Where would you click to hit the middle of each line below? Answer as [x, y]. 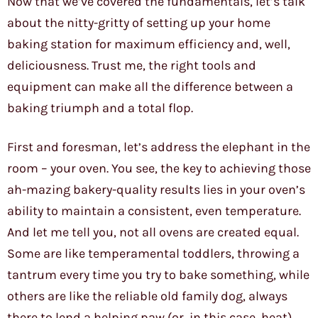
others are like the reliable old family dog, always [147, 296]
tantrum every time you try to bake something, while [158, 275]
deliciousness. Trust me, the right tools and [132, 66]
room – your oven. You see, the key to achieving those [159, 169]
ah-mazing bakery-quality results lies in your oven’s [156, 190]
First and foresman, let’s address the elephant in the [159, 147]
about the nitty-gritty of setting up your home [139, 23]
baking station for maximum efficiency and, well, [149, 44]
